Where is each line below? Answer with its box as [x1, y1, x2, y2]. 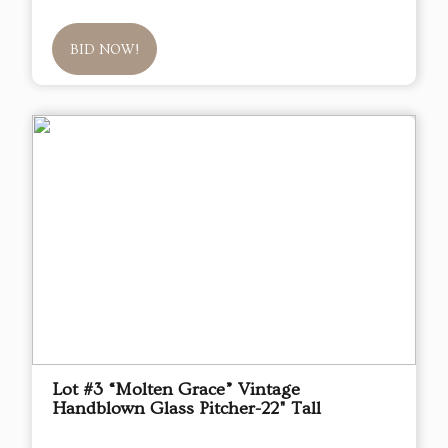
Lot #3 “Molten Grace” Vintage [52, 379, 300, 401]
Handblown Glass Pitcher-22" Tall [52, 398, 321, 420]
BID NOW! [70, 42, 139, 59]
